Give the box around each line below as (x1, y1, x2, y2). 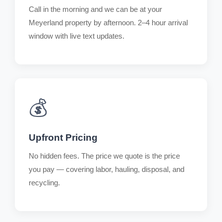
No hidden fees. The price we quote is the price (29, 151, 180, 160)
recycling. (29, 178, 60, 187)
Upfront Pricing (29, 132, 98, 143)
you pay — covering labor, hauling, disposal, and (29, 165, 184, 173)
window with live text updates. (29, 31, 124, 40)
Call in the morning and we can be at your (29, 4, 162, 13)
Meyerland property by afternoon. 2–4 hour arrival (29, 18, 188, 27)
